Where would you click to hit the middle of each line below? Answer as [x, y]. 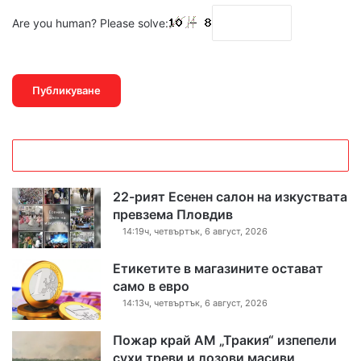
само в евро [151, 286]
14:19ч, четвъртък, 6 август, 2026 [195, 232]
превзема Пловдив [173, 215]
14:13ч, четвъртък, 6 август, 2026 [195, 303]
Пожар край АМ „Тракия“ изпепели [225, 340]
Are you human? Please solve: [90, 23]
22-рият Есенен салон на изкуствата [230, 197]
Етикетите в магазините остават [218, 269]
